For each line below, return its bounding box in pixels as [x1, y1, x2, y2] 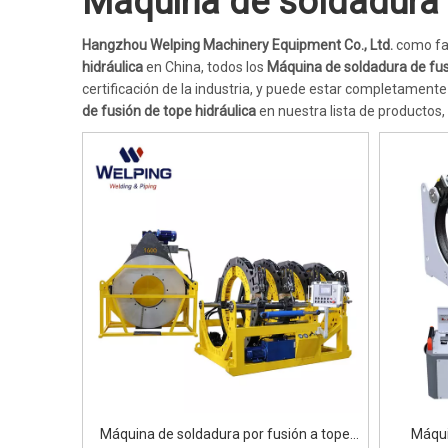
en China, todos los [143, 59, 267, 75]
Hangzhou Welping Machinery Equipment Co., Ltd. [82, 37, 393, 53]
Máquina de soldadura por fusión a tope [100, 426, 351, 442]
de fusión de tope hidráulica [82, 103, 256, 119]
